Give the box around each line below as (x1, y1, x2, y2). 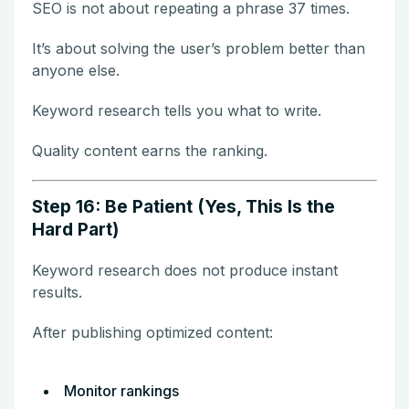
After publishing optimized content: (32, 322, 273, 341)
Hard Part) (32, 218, 119, 240)
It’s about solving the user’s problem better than (32, 38, 365, 58)
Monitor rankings (64, 381, 179, 400)
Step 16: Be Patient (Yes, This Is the (32, 195, 335, 217)
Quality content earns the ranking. (32, 141, 267, 160)
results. (32, 282, 82, 301)
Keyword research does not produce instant (32, 260, 338, 279)
